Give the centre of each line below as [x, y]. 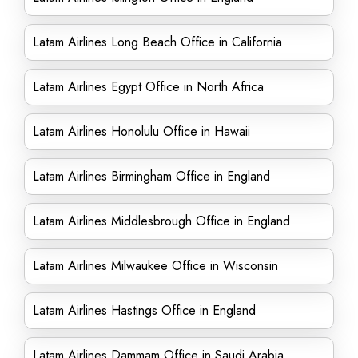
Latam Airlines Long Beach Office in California [157, 42]
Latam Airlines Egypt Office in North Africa [148, 87]
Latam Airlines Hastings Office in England [144, 310]
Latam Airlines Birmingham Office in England [151, 176]
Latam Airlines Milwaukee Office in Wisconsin [155, 266]
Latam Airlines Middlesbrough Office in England [161, 221]
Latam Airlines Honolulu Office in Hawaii [141, 131]
